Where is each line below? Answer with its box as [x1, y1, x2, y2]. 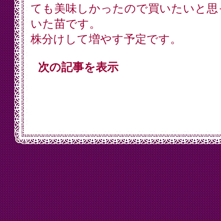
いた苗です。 [30, 18, 101, 30]
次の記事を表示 [37, 61, 118, 74]
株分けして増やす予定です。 [30, 33, 182, 45]
